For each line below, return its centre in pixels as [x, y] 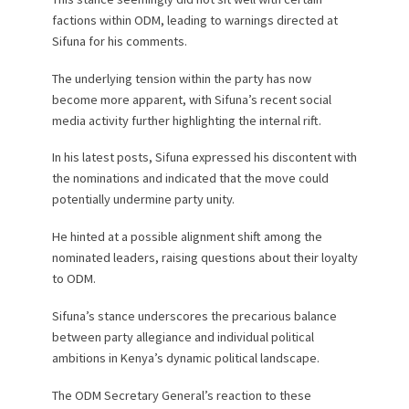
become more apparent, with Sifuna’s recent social [191, 99]
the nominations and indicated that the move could [190, 178]
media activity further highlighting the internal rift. [186, 120]
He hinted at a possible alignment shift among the [187, 237]
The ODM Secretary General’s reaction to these [181, 396]
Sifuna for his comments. [119, 41]
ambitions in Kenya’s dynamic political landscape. [185, 358]
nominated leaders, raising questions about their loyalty [204, 258]
